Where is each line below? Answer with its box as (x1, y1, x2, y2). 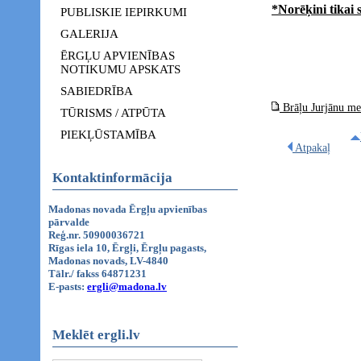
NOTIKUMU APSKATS (60, 63, 180, 76)
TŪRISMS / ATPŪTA (60, 106, 166, 119)
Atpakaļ (293, 142, 330, 154)
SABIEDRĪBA (60, 85, 133, 98)
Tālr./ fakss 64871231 (48, 268, 147, 280)
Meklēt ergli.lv (52, 327, 140, 342)
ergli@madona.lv (87, 280, 167, 293)
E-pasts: (48, 280, 87, 293)
